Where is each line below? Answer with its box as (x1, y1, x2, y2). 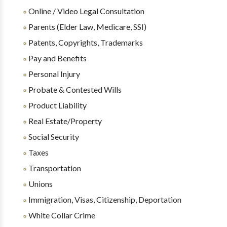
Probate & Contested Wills (26, 85, 122, 94)
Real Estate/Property (26, 116, 102, 126)
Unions (26, 179, 53, 188)
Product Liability (26, 100, 87, 110)
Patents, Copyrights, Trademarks (26, 37, 143, 47)
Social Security (26, 132, 79, 141)
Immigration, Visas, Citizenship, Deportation (26, 195, 181, 204)
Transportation (26, 163, 81, 173)
